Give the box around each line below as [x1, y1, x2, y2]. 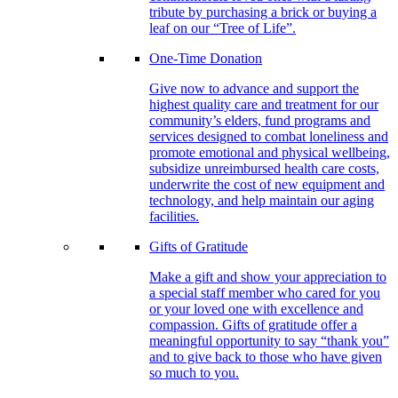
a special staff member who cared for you [149, 285, 380, 301]
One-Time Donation [149, 51, 262, 67]
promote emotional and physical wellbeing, [149, 145, 390, 161]
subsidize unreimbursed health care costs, [149, 161, 379, 177]
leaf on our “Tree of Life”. [149, 20, 296, 36]
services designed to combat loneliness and [149, 129, 388, 145]
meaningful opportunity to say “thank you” [149, 333, 389, 349]
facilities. [149, 209, 199, 225]
